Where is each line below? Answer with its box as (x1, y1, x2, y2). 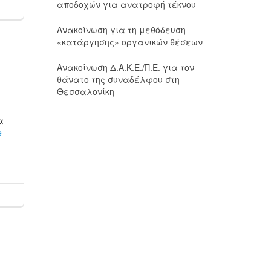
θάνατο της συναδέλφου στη (56, 73, 180, 85)
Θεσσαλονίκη (56, 85, 114, 97)
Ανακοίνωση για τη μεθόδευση (56, 24, 186, 36)
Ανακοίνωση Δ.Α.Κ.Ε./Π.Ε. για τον (56, 61, 194, 73)
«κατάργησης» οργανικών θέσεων (56, 36, 203, 48)
